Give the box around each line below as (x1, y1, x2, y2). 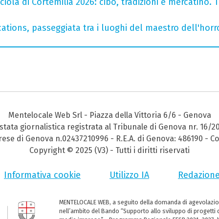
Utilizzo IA (109, 170, 149, 181)
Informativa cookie (4, 170, 81, 181)
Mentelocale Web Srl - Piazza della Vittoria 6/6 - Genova (8, 110, 211, 120)
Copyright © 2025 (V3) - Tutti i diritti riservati (29, 146, 190, 155)
